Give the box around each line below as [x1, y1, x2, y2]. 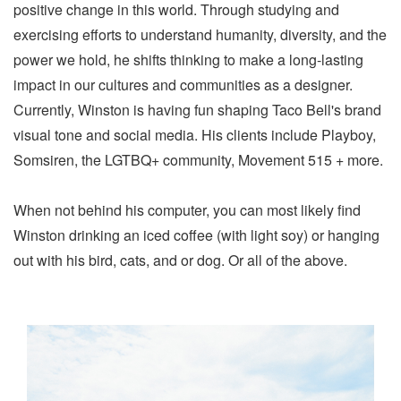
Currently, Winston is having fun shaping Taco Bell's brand [13, 98, 381, 120]
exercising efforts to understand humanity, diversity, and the [13, 23, 387, 45]
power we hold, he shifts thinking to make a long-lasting [13, 48, 363, 70]
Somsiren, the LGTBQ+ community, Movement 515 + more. [13, 149, 387, 170]
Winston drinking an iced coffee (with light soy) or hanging [13, 224, 380, 245]
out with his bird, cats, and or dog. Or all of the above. [13, 249, 347, 270]
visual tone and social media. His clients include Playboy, [13, 124, 376, 145]
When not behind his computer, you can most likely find [13, 199, 361, 220]
